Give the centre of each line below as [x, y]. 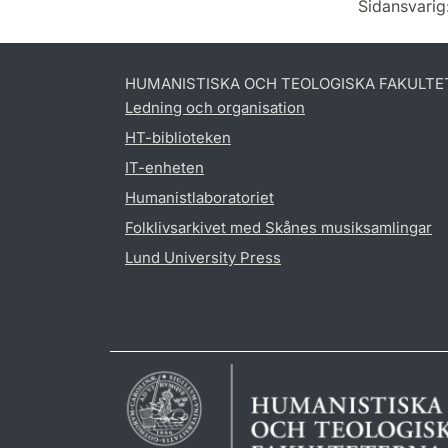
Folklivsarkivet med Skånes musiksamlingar [278, 227]
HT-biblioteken [178, 137]
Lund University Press [203, 257]
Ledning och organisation [215, 107]
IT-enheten [164, 167]
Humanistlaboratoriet [199, 197]
